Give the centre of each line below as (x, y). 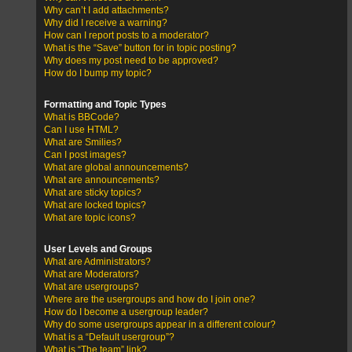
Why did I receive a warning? (106, 22)
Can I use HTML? (81, 130)
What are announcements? (102, 180)
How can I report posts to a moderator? (126, 35)
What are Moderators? (92, 275)
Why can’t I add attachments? (106, 10)
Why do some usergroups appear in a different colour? (160, 325)
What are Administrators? (97, 262)
